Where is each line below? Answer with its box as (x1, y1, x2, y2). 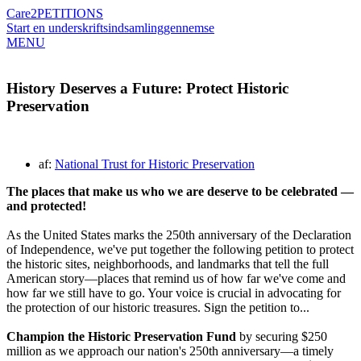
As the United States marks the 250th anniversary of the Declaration (6, 228, 351, 243)
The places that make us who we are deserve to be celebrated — (6, 185, 354, 199)
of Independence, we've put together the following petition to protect (6, 243, 354, 257)
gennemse (164, 21, 214, 35)
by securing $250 (236, 330, 327, 344)
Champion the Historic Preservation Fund (6, 330, 236, 344)
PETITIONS (37, 6, 103, 20)
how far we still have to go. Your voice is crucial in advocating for (6, 286, 341, 301)
